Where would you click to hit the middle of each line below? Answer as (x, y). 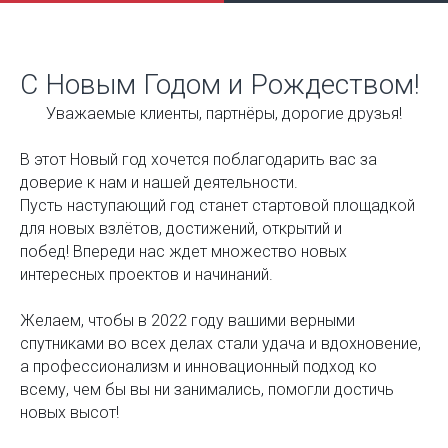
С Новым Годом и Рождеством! (220, 84)
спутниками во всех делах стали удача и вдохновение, (220, 343)
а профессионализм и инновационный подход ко (198, 366)
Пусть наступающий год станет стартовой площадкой (217, 205)
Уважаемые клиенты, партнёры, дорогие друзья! (224, 113)
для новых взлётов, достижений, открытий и (181, 228)
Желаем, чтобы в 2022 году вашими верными (187, 320)
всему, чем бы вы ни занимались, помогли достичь (207, 389)
